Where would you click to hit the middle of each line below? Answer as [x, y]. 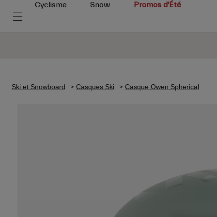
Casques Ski [95, 86]
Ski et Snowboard [39, 86]
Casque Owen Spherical [162, 86]
